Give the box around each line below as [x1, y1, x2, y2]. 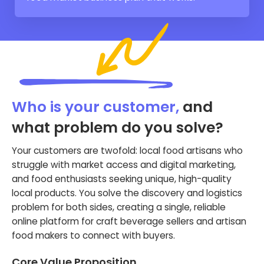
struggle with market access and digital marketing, [12, 158, 236, 171]
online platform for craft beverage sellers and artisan [12, 214, 246, 227]
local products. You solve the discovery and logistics [12, 186, 242, 199]
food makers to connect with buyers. [12, 229, 175, 242]
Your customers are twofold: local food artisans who [12, 144, 243, 157]
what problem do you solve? [12, 117, 223, 138]
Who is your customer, [12, 96, 183, 117]
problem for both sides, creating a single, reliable [12, 200, 226, 213]
